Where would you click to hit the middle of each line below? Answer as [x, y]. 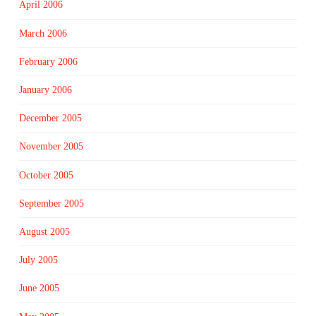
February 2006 [48, 61]
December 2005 [50, 119]
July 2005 [38, 260]
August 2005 [44, 231]
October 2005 [46, 175]
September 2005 [51, 203]
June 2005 [39, 288]
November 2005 [51, 147]
